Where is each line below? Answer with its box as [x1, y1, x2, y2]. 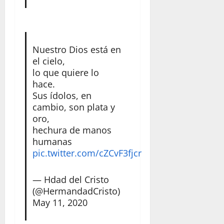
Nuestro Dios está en [32, 43, 121, 56]
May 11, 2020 [32, 196, 87, 209]
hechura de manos [32, 124, 111, 136]
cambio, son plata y [32, 101, 115, 113]
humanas [32, 135, 72, 148]
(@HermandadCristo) [32, 185, 120, 197]
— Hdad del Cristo [32, 173, 109, 186]
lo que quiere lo [32, 66, 99, 79]
